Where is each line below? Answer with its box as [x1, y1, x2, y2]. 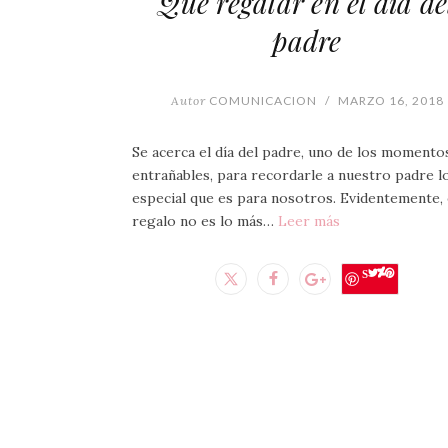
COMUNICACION [205, 93, 317, 109]
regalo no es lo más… [132, 212, 278, 231]
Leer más [278, 212, 340, 231]
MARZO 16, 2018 [337, 93, 444, 109]
